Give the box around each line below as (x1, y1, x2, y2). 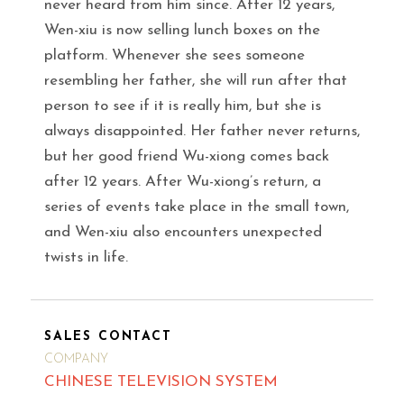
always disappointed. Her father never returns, (44, 123, 360, 139)
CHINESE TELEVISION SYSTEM (44, 374, 278, 390)
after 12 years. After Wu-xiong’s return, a (44, 173, 321, 189)
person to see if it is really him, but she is (44, 97, 321, 114)
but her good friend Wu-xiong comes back (44, 148, 329, 164)
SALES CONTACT (44, 329, 172, 344)
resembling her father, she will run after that (44, 72, 347, 88)
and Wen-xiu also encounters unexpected (44, 224, 322, 240)
